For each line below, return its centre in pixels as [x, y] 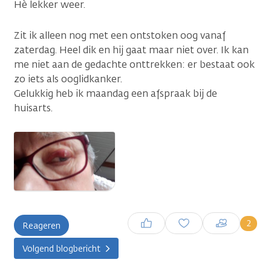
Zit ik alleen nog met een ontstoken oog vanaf [120, 35]
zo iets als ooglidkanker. [68, 79]
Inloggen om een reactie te [181, 219]
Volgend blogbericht [61, 249]
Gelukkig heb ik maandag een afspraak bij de [116, 93]
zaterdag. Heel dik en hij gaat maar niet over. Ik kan [131, 50]
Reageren [41, 226]
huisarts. [33, 108]
